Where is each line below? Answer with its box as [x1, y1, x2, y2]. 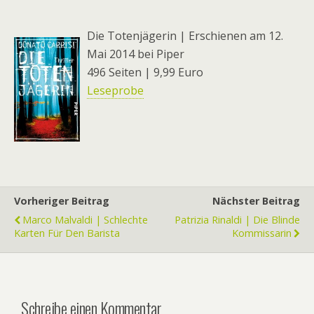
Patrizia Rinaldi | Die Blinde [175, 213, 300, 227]
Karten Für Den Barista [14, 226, 120, 240]
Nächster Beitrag [212, 194, 300, 208]
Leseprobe [87, 83, 144, 98]
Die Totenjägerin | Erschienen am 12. [87, 28, 283, 43]
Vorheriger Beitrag [14, 194, 109, 208]
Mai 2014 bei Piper [87, 46, 184, 62]
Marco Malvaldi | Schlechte [22, 213, 148, 227]
